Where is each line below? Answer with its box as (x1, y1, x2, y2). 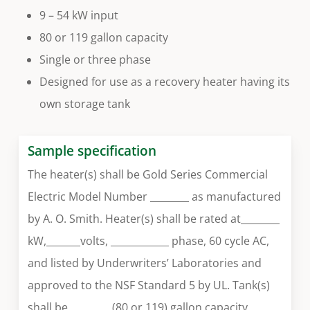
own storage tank (39, 95, 130, 111)
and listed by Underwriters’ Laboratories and (28, 255, 262, 271)
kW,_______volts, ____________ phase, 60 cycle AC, (28, 233, 270, 249)
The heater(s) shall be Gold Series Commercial (28, 167, 268, 183)
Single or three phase (39, 51, 151, 67)
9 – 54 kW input (39, 7, 118, 23)
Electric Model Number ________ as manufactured (28, 189, 282, 205)
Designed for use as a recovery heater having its (39, 73, 290, 89)
